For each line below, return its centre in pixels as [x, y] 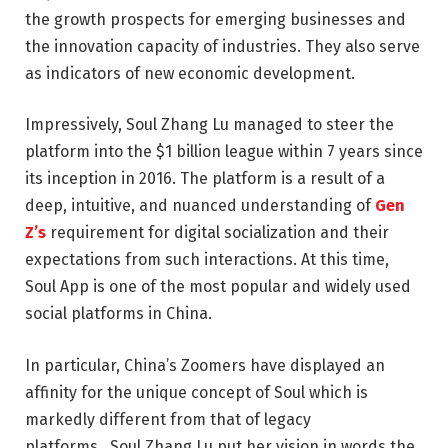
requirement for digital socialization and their [217, 233]
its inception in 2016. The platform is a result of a [205, 179]
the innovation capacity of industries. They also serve [222, 46]
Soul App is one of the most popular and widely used [218, 287]
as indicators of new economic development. [190, 73]
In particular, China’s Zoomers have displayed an [205, 365]
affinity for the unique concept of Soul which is [196, 392]
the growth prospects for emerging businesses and [215, 19]
